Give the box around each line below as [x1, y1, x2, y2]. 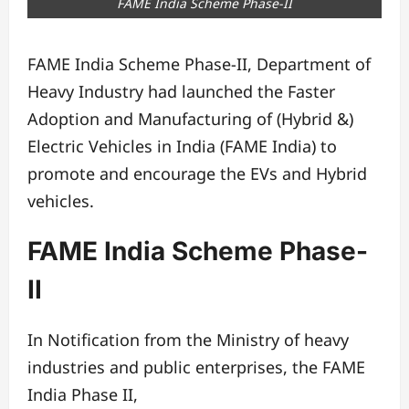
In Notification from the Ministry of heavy [27, 328, 349, 351]
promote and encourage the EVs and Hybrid [27, 163, 367, 185]
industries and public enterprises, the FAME [27, 355, 365, 378]
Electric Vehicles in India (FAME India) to [27, 135, 337, 158]
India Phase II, [27, 383, 138, 405]
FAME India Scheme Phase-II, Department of [27, 53, 371, 76]
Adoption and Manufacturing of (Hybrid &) [27, 108, 353, 131]
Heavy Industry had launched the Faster [27, 80, 335, 103]
